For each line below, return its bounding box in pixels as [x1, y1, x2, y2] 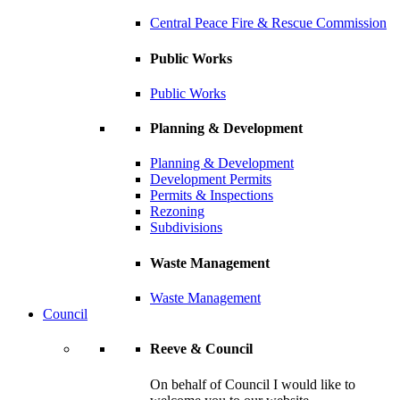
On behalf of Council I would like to [150, 376, 355, 392]
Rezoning [150, 204, 204, 220]
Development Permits [150, 171, 271, 187]
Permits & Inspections [150, 187, 273, 204]
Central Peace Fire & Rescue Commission [150, 15, 387, 31]
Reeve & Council [150, 341, 253, 357]
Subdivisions [150, 220, 222, 236]
